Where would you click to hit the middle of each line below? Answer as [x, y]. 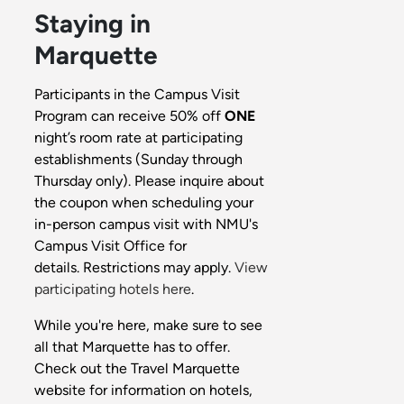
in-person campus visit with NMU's [146, 224]
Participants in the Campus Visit [137, 94]
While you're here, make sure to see [148, 325]
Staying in [92, 23]
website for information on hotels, [143, 390]
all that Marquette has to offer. [132, 346]
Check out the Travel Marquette [137, 368]
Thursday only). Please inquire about [149, 180]
